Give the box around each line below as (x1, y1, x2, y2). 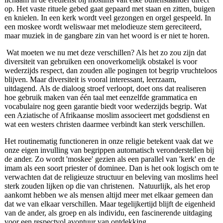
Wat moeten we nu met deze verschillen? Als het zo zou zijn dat (6, 48, 206, 57)
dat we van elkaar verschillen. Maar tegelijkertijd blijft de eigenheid (4, 200, 215, 209)
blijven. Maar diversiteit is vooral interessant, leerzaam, (4, 75, 176, 84)
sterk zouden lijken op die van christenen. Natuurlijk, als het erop (4, 182, 210, 191)
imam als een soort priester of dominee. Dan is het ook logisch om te (4, 164, 219, 173)
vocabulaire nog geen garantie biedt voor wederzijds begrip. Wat (4, 102, 207, 111)
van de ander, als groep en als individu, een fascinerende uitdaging (4, 209, 212, 218)
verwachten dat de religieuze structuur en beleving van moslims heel (4, 173, 218, 182)
